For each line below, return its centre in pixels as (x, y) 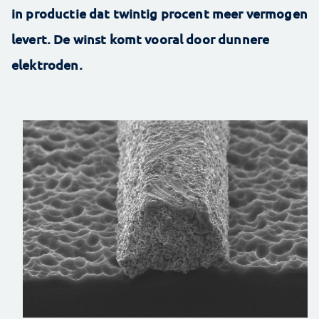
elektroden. (47, 64)
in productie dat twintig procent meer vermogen (159, 13)
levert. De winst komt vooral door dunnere (141, 39)
